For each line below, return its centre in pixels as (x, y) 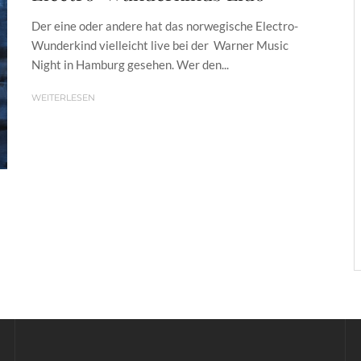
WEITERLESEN (63, 97)
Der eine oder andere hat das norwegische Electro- (165, 25)
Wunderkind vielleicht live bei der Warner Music (160, 45)
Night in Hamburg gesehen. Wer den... (130, 64)
